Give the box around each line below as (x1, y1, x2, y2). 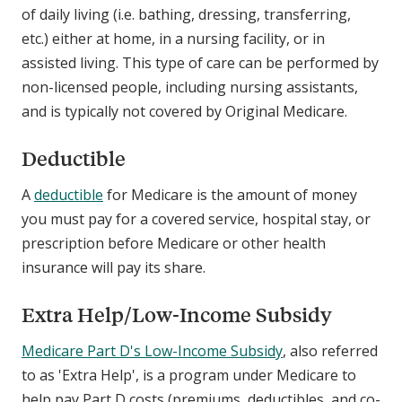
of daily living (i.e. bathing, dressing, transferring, (22, 4, 351, 25)
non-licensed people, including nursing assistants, (22, 77, 358, 98)
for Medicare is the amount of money (103, 185, 357, 205)
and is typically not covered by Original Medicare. (22, 101, 354, 122)
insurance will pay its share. (22, 258, 209, 278)
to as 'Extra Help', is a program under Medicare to (22, 365, 356, 386)
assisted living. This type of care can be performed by (22, 53, 379, 74)
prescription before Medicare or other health (22, 233, 326, 254)
